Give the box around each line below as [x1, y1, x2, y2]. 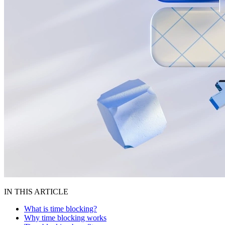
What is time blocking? [24, 204, 97, 213]
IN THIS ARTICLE [4, 187, 68, 196]
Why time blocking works [24, 213, 106, 222]
